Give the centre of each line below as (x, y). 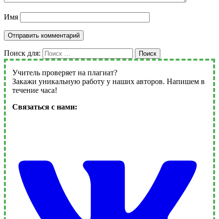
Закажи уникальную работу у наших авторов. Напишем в (108, 82)
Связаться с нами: (44, 107)
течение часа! (34, 90)
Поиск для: (22, 53)
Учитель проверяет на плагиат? (65, 73)
